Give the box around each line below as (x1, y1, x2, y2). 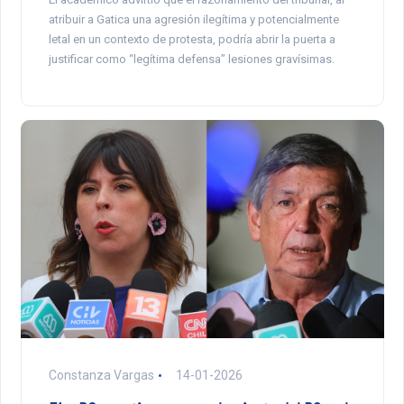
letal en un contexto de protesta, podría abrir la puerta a (48, 32, 335, 46)
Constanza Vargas (48, 367, 154, 382)
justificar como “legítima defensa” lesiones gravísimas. (48, 51, 335, 66)
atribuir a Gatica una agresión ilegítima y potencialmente (48, 12, 339, 26)
